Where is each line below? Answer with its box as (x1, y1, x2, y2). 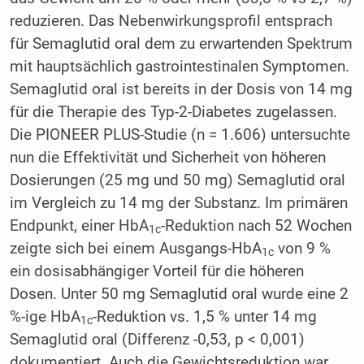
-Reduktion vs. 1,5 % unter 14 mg (92, 307, 317, 326)
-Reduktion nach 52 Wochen (160, 216, 352, 235)
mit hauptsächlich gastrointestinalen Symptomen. (9, 57, 349, 76)
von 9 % (273, 239, 331, 258)
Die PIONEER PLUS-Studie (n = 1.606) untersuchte (9, 125, 350, 144)
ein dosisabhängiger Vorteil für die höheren (9, 262, 304, 280)
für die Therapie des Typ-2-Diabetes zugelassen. (9, 102, 337, 121)
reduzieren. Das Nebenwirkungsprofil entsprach (9, 11, 332, 30)
